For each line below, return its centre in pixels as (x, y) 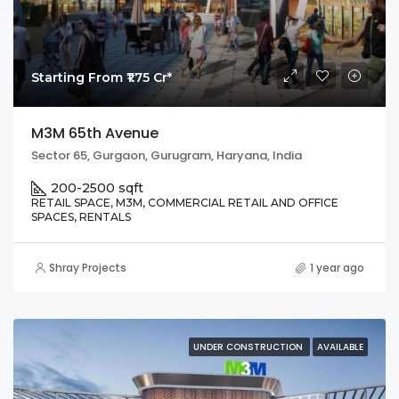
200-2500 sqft (97, 188)
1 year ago (337, 268)
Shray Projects (88, 268)
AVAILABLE (340, 347)
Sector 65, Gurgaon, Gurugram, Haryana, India (167, 156)
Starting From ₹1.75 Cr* (102, 78)
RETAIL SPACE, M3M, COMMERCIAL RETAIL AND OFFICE (185, 203)
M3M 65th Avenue (95, 134)
